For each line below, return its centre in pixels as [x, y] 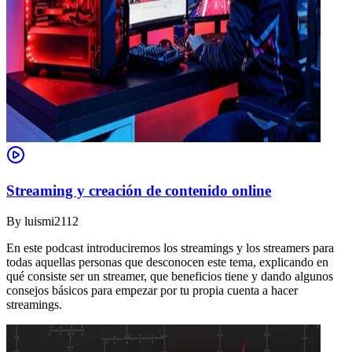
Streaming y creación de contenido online [139, 191]
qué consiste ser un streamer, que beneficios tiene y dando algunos [170, 276]
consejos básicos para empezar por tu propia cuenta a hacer [152, 290]
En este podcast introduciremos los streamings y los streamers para [170, 247]
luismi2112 [51, 221]
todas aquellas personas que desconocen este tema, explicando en [167, 262]
